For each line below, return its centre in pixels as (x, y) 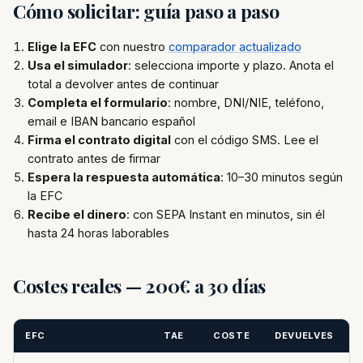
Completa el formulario (98, 102)
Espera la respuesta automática (124, 177)
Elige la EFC (62, 47)
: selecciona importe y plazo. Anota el (231, 65)
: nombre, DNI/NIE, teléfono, (246, 102)
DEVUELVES (304, 335)
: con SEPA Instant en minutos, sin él (226, 214)
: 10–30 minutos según (282, 177)
